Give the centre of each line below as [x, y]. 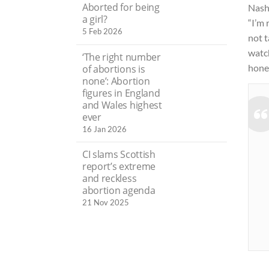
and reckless [110, 178]
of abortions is [114, 69]
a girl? [95, 20]
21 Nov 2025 [106, 202]
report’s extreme [119, 166]
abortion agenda [119, 190]
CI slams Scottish [119, 154]
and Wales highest [122, 105]
